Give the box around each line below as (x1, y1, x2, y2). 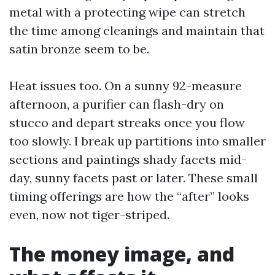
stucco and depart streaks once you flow (9, 115, 245, 130)
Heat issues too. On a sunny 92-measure (9, 78, 242, 93)
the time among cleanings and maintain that (9, 23, 265, 38)
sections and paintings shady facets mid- (9, 152, 247, 167)
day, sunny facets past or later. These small (9, 170, 258, 185)
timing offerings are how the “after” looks (9, 188, 249, 204)
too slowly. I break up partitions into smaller (9, 133, 266, 149)
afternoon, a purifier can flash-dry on (9, 96, 224, 112)
